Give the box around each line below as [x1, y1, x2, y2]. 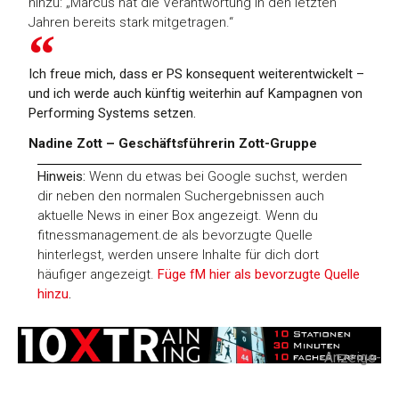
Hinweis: [37, 167, 86, 184]
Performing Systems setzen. [28, 104, 197, 121]
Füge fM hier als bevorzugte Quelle [158, 265, 361, 282]
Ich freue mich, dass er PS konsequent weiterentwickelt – [28, 65, 365, 82]
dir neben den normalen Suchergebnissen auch [37, 187, 325, 204]
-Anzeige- [319, 348, 381, 366]
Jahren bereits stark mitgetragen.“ [28, 14, 234, 31]
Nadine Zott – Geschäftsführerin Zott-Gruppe [28, 134, 318, 151]
